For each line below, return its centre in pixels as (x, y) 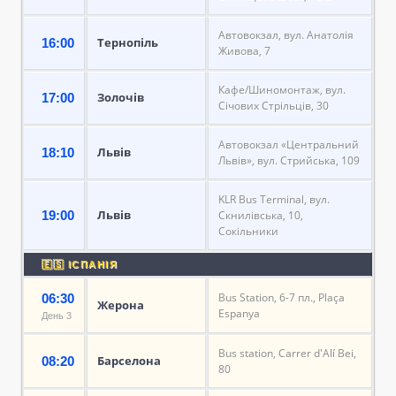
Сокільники (248, 231)
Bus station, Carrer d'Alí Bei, (287, 353)
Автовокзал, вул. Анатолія (286, 34)
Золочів (121, 97)
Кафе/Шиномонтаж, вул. (282, 89)
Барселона (129, 360)
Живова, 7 (244, 50)
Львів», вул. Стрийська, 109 (289, 160)
